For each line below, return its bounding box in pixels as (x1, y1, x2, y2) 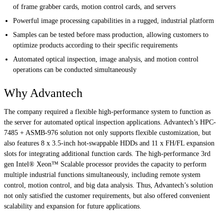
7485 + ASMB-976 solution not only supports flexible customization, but (4, 129, 211, 137)
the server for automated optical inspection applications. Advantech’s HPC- (4, 118, 216, 126)
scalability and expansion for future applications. (4, 202, 141, 210)
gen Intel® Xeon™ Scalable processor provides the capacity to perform (4, 160, 206, 168)
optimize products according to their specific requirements (13, 41, 178, 49)
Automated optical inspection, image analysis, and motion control (13, 55, 199, 63)
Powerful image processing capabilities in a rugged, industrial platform (13, 17, 214, 25)
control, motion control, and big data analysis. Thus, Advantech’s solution (4, 181, 213, 189)
